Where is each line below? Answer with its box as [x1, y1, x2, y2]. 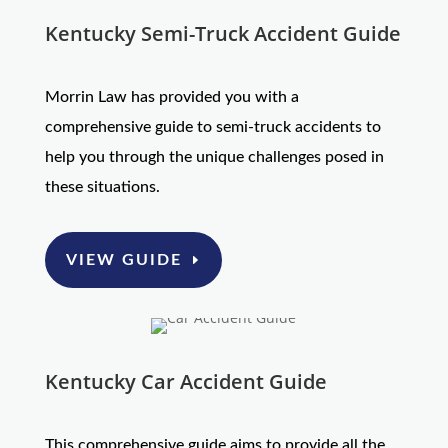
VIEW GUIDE [65, 251, 182, 268]
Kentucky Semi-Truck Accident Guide [44, 19, 401, 47]
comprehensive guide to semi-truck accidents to [44, 118, 381, 135]
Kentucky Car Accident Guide [44, 368, 327, 396]
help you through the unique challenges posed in [44, 148, 384, 165]
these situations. [44, 178, 160, 195]
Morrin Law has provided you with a [44, 88, 299, 105]
